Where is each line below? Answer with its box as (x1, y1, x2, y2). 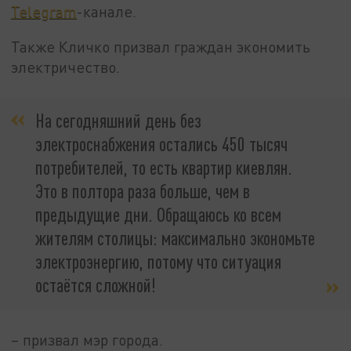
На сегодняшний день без (35, 108, 201, 132)
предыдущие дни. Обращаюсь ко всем (35, 202, 281, 226)
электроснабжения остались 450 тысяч (35, 132, 288, 155)
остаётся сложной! (35, 273, 156, 296)
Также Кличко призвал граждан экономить (11, 38, 311, 56)
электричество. (11, 58, 121, 77)
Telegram (11, 2, 78, 20)
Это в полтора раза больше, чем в (35, 179, 250, 202)
